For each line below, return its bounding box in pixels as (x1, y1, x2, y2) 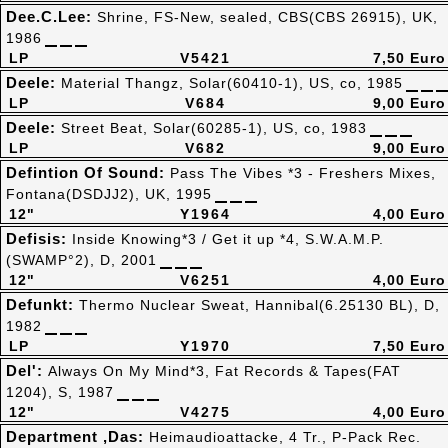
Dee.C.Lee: (6, 8, 97, 25)
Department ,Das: (6, 428, 149, 445)
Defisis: (6, 230, 72, 247)
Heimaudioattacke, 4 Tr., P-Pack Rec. (149, 429, 421, 445)
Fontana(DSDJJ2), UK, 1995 (6, 186, 212, 202)
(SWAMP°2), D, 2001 (6, 252, 157, 268)
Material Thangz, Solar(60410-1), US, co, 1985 (61, 75, 403, 91)
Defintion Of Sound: (6, 164, 170, 181)
